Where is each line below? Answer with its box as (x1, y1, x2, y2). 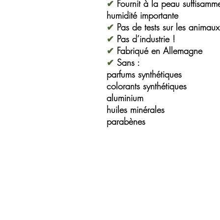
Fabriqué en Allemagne (117, 45, 202, 56)
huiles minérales (107, 104, 165, 115)
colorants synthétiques (107, 80, 187, 92)
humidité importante (107, 9, 178, 21)
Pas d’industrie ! (117, 33, 175, 45)
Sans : (117, 56, 140, 68)
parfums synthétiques (107, 68, 182, 80)
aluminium (107, 92, 143, 104)
